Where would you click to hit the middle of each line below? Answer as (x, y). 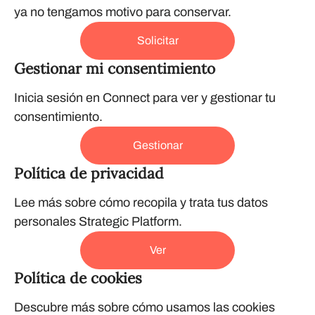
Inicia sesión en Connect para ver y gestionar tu (145, 98)
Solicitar (157, 40)
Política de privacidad (89, 173)
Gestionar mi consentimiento (115, 69)
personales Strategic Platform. (98, 221)
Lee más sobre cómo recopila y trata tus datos (141, 202)
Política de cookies (78, 278)
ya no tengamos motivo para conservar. (123, 12)
